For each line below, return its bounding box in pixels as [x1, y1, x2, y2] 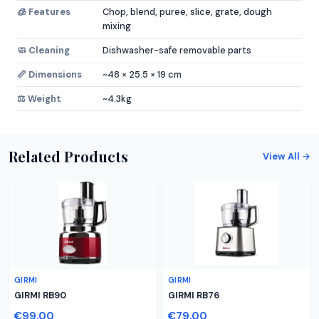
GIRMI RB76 [168, 290, 219, 302]
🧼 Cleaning [17, 44, 70, 57]
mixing [103, 20, 131, 33]
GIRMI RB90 [14, 290, 66, 302]
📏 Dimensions [17, 68, 82, 80]
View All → [263, 150, 310, 163]
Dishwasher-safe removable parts [103, 44, 251, 57]
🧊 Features [17, 6, 70, 19]
